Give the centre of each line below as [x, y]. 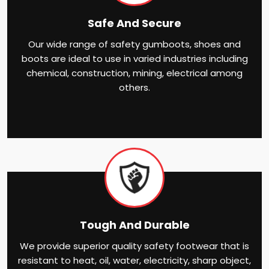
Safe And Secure [134, 23]
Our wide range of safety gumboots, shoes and [134, 44]
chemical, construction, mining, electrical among [134, 73]
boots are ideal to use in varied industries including [134, 58]
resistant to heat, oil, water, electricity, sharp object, [134, 260]
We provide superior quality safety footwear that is [134, 246]
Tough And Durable [134, 225]
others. [134, 87]
